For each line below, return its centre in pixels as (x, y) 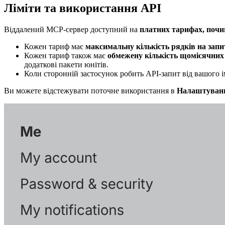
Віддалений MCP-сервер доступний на (72, 29)
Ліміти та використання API (83, 8)
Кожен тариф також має (66, 55)
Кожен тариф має (55, 46)
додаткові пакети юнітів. (66, 64)
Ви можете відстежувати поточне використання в (90, 90)
